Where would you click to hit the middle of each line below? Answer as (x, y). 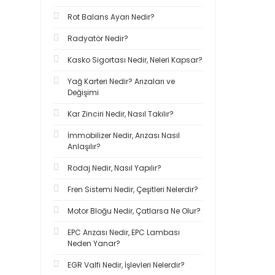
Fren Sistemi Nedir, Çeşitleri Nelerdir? (133, 189)
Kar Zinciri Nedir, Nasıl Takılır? (121, 114)
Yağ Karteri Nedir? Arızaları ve (121, 81)
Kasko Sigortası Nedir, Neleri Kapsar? (135, 60)
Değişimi (83, 92)
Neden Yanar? (94, 243)
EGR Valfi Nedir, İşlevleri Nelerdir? (126, 265)
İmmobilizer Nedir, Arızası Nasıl (124, 135)
